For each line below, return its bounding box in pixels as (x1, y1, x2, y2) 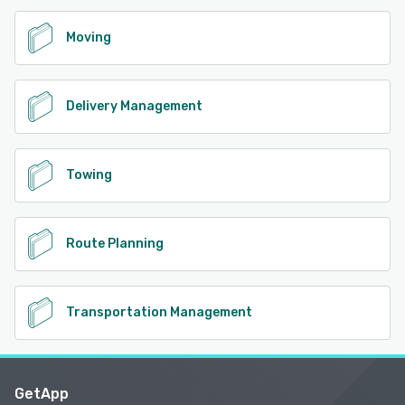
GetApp (14, 384, 69, 402)
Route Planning (66, 235, 164, 251)
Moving (66, 29, 111, 45)
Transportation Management (66, 304, 252, 320)
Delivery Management (66, 98, 202, 114)
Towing (66, 166, 112, 183)
